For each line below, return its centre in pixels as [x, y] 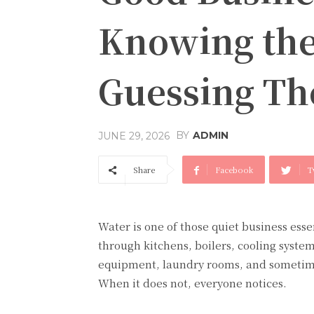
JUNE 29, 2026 [134, 136]
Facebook [234, 170]
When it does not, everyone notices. [192, 283]
